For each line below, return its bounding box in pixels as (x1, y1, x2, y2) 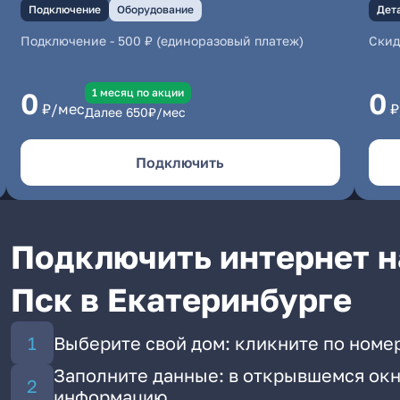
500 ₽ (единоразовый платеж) (117, 33, 304, 48)
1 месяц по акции (91, 86, 184, 99)
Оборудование (116, 3, 194, 16)
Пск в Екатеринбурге (11, 280, 352, 319)
